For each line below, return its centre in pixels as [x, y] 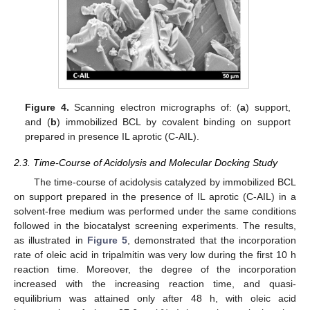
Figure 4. [47, 107]
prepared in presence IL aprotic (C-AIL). [112, 136]
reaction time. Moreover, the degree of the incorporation [155, 270]
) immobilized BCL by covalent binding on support [174, 121]
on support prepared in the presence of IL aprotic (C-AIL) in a [155, 197]
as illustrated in [51, 240]
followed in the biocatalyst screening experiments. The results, [155, 226]
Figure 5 [107, 240]
